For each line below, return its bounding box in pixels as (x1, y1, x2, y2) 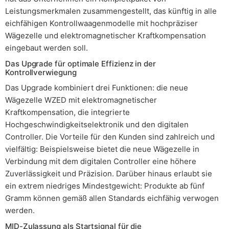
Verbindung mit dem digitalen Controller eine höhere (5, 156, 196, 166)
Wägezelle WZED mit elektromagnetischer (5, 95, 157, 105)
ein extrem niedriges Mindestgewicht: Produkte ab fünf (5, 181, 204, 191)
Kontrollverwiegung (5, 67, 77, 77)
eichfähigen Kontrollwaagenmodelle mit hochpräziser (5, 18, 198, 28)
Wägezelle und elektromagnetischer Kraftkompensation (5, 31, 206, 40)
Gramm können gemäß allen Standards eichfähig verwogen (5, 193, 219, 203)
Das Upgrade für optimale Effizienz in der (5, 59, 156, 68)
